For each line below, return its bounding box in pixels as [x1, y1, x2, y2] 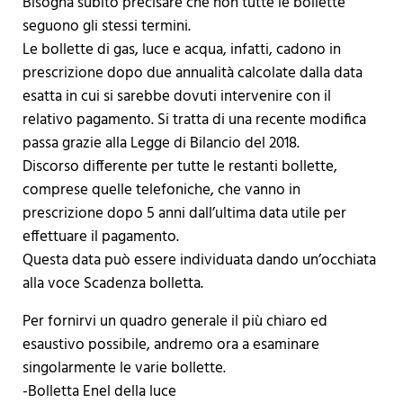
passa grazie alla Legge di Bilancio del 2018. [22, 131, 300, 157]
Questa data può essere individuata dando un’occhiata [22, 248, 376, 273]
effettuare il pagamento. [22, 225, 179, 250]
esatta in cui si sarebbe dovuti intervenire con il [22, 85, 331, 110]
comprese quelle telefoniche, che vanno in [22, 178, 300, 203]
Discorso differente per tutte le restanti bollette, [22, 155, 337, 180]
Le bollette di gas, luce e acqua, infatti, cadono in [22, 38, 341, 63]
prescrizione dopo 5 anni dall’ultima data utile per [22, 201, 346, 227]
